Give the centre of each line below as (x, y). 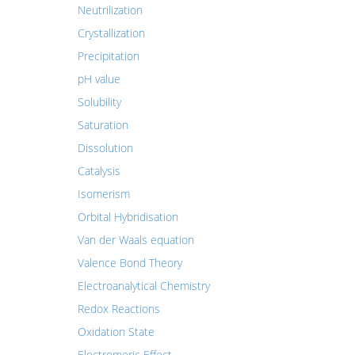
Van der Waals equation (136, 240)
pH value (99, 79)
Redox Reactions (118, 309)
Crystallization (111, 33)
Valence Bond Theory (130, 263)
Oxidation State (116, 332)
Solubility (99, 102)
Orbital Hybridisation (128, 217)
